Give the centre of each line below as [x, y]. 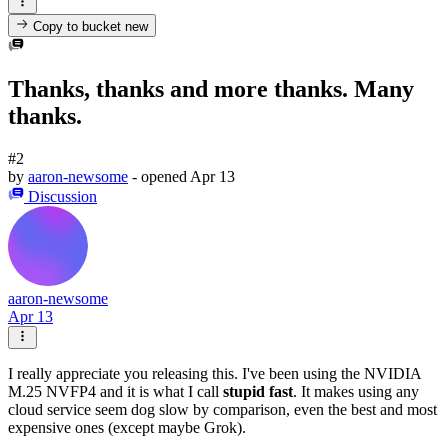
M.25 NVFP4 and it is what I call [115, 391]
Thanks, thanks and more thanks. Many [211, 89]
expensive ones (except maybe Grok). [127, 427]
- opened [161, 177]
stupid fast [258, 391]
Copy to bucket [77, 26]
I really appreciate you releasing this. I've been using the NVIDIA [214, 373]
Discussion [62, 197]
